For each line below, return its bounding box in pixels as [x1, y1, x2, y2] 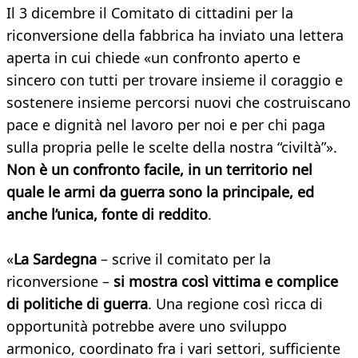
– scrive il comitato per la [97, 249, 271, 269]
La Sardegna [14, 249, 97, 269]
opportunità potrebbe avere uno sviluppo [6, 316, 287, 336]
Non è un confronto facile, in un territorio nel [6, 160, 312, 180]
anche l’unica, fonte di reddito [6, 205, 208, 225]
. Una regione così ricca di [148, 294, 323, 314]
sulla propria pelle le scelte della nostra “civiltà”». [6, 137, 337, 157]
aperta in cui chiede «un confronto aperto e [6, 48, 300, 68]
